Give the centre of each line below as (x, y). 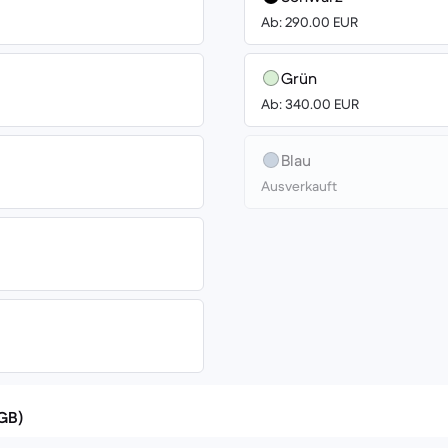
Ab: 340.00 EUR (310, 104)
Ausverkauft (299, 186)
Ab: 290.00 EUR (309, 22)
